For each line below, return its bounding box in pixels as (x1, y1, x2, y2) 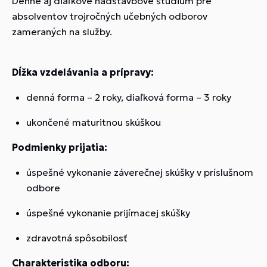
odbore (26, 181, 60, 194)
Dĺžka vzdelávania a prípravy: (12, 66, 154, 78)
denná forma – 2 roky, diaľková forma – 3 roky (26, 91, 231, 103)
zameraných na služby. (12, 25, 112, 38)
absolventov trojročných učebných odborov (12, 10, 207, 22)
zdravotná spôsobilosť (26, 231, 128, 244)
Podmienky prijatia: (12, 141, 107, 153)
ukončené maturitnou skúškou (26, 116, 161, 128)
